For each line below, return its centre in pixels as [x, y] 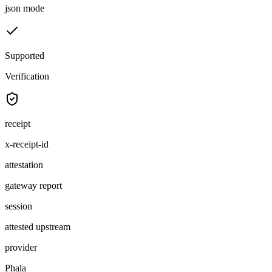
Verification [27, 76]
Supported [25, 55]
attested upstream [38, 226]
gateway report [33, 185]
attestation [24, 165]
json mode [25, 8]
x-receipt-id [27, 144]
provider [21, 247]
